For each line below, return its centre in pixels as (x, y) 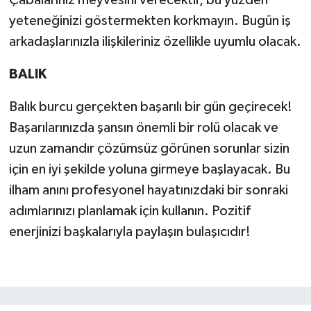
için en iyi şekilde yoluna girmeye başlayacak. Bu (149, 170)
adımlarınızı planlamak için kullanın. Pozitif (129, 211)
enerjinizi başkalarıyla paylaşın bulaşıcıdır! (129, 232)
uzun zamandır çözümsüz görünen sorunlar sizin (149, 149)
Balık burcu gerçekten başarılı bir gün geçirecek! (150, 107)
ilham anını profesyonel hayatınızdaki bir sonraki (148, 191)
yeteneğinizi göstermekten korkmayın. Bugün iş (150, 21)
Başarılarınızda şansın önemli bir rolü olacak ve (143, 128)
